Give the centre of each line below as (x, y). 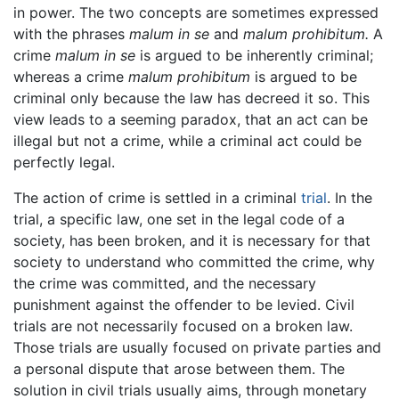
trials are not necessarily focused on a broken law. (183, 326)
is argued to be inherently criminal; (254, 56)
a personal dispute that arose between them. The (179, 369)
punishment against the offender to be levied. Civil (184, 305)
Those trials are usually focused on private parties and (197, 348)
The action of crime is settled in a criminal (157, 198)
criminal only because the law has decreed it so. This (191, 98)
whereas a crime (71, 77)
